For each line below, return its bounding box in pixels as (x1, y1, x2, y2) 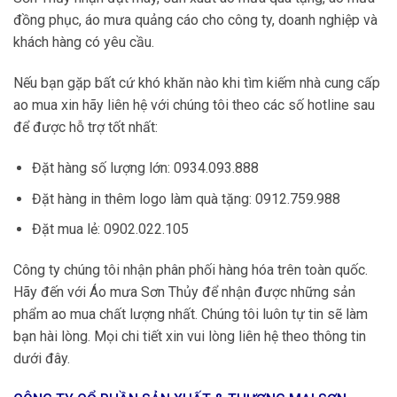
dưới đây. (13, 350, 70, 368)
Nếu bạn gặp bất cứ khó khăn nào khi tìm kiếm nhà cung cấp (13, 74, 380, 92)
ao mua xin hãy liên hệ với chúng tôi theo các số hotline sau (13, 97, 375, 114)
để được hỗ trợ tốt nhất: (13, 119, 158, 136)
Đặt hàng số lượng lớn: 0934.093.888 (31, 160, 259, 177)
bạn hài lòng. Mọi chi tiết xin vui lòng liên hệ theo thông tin (13, 328, 366, 346)
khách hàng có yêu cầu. (13, 34, 154, 51)
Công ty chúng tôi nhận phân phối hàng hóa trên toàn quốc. (13, 261, 368, 279)
